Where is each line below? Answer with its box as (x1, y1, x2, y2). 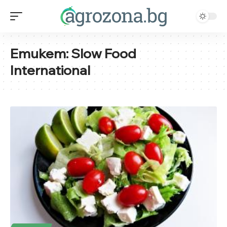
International (10, 61, 90, 79)
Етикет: (10, 45, 71, 62)
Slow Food (71, 45, 136, 62)
